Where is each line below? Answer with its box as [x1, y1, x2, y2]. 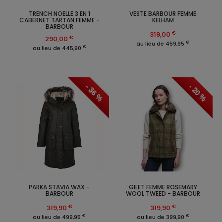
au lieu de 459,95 [136, 40, 186, 48]
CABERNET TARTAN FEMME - [19, 16, 100, 25]
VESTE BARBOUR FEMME [129, 9, 196, 18]
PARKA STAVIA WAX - [29, 183, 90, 192]
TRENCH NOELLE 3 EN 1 [28, 9, 90, 18]
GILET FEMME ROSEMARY [128, 183, 197, 192]
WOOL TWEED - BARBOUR [125, 189, 200, 198]
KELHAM [152, 16, 174, 25]
